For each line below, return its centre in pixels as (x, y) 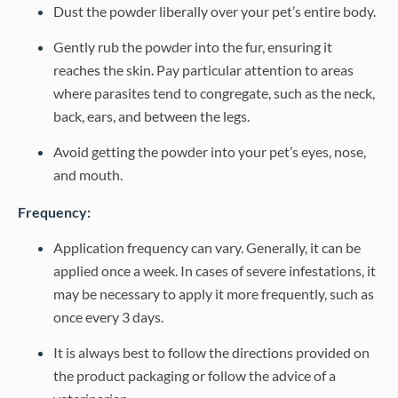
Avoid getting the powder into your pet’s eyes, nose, (210, 151)
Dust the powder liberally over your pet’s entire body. (215, 11)
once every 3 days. (108, 317)
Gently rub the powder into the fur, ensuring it (193, 47)
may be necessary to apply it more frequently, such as (214, 294)
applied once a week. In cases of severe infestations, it (215, 271)
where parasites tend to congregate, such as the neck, (214, 93)
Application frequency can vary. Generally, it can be (207, 247)
